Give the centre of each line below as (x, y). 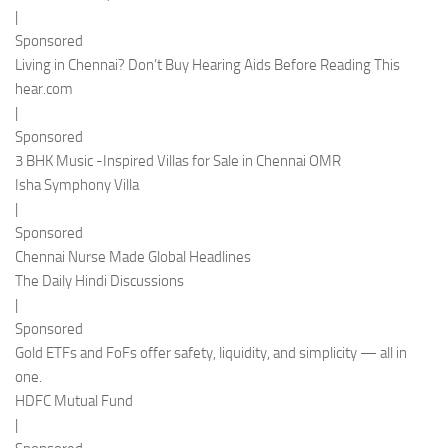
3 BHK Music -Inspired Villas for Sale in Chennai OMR (178, 161)
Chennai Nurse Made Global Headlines (133, 257)
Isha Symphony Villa (77, 185)
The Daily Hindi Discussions (99, 281)
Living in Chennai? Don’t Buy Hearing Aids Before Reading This (207, 65)
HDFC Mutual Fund (74, 401)
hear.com (44, 89)
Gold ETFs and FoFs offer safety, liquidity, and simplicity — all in (211, 353)
